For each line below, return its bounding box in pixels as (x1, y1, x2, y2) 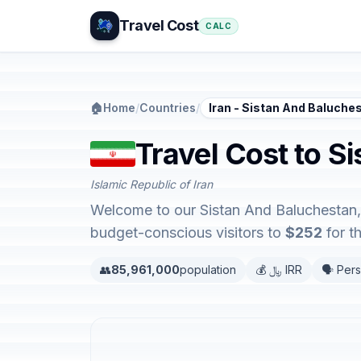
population (180, 263, 236, 276)
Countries (139, 101, 196, 114)
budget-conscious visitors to (90, 224, 285, 241)
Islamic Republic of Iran (90, 177, 213, 191)
